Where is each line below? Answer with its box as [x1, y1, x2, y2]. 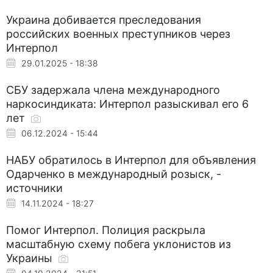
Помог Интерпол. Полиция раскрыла [6, 223, 205, 236]
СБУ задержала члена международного [6, 83, 220, 96]
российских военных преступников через [6, 27, 230, 40]
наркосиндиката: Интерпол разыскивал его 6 [6, 97, 249, 110]
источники [6, 181, 63, 194]
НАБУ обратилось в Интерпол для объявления [6, 153, 256, 166]
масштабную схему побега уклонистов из [6, 237, 231, 250]
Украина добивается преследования [6, 13, 201, 26]
